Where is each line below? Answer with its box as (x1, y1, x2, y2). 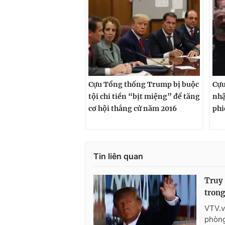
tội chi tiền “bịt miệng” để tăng (88, 92, 200, 101)
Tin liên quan (93, 151, 143, 161)
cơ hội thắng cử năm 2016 (88, 104, 177, 114)
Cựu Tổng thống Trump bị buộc (88, 80, 199, 89)
